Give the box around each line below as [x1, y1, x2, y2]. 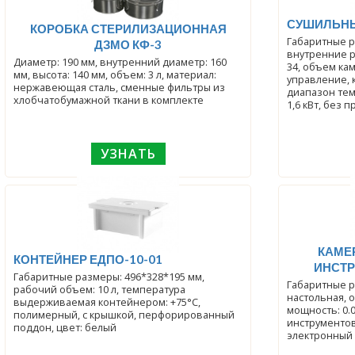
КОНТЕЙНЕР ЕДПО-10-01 [13, 251, 163, 266]
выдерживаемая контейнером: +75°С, [13, 295, 201, 309]
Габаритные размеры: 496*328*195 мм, [13, 269, 205, 284]
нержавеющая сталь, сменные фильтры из [13, 80, 226, 94]
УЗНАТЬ [100, 144, 156, 162]
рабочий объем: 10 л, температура [13, 282, 186, 296]
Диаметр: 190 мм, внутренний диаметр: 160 [13, 55, 227, 69]
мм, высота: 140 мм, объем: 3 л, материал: [13, 67, 217, 82]
